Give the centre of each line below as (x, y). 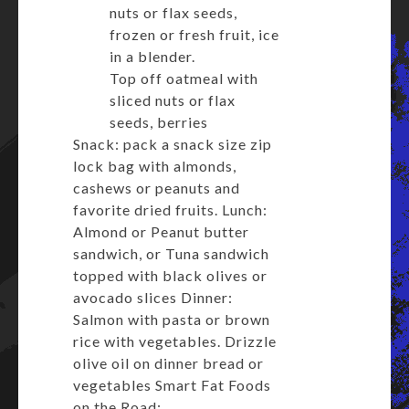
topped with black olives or (170, 275)
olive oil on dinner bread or (168, 363)
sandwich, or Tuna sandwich (171, 253)
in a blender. (152, 56)
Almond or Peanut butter (161, 231)
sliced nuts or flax (173, 100)
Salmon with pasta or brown (172, 319)
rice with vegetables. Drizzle (175, 341)
